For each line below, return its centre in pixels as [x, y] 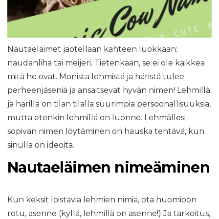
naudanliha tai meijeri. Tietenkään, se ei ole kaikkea [106, 63]
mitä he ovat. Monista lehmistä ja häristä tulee [96, 77]
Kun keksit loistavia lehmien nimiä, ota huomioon [102, 200]
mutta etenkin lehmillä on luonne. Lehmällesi [97, 118]
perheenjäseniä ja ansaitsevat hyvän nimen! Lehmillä [109, 90]
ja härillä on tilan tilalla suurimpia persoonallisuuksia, [109, 104]
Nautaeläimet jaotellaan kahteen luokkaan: [92, 49]
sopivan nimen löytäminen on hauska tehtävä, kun [106, 131]
